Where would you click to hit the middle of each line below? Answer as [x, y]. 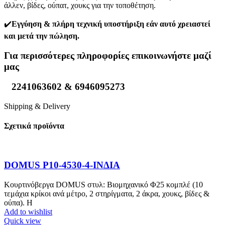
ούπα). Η [18, 202]
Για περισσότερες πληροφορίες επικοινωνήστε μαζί [108, 55]
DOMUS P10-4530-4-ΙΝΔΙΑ [62, 165]
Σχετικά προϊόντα [34, 126]
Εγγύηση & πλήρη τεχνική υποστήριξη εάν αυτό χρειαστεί [111, 24]
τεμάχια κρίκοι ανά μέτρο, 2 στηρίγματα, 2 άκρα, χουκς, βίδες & [107, 193]
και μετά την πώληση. [42, 36]
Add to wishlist [28, 211]
